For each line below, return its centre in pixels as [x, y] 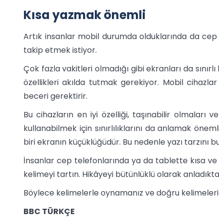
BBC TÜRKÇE [49, 212]
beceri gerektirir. [55, 96]
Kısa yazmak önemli [85, 15]
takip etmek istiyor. [60, 50]
